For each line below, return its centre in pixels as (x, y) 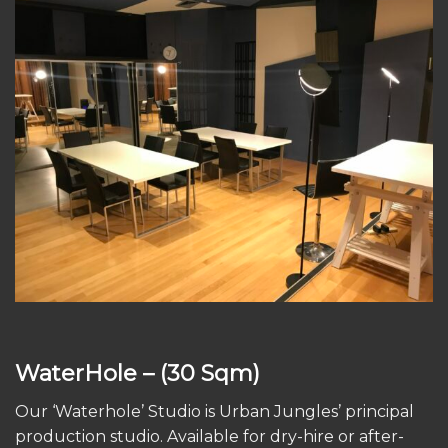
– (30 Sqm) (201, 372)
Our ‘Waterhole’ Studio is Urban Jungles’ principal (214, 411)
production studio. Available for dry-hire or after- (209, 436)
